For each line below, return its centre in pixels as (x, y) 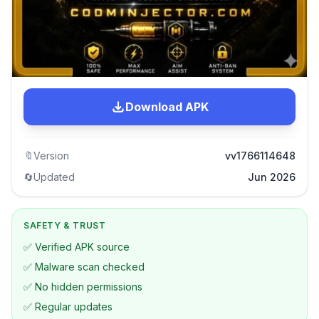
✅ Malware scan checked (84, 267)
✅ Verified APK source (77, 247)
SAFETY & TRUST (65, 225)
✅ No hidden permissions (83, 287)
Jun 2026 (272, 177)
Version (51, 156)
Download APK (167, 107)
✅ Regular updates (68, 307)
